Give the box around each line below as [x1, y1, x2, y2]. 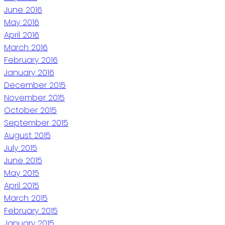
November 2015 [4, 91, 65, 103]
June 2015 [4, 154, 42, 166]
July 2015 [4, 142, 37, 154]
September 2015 [4, 117, 68, 129]
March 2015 [4, 192, 48, 204]
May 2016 [4, 16, 39, 28]
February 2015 [4, 204, 58, 216]
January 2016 [4, 66, 54, 78]
